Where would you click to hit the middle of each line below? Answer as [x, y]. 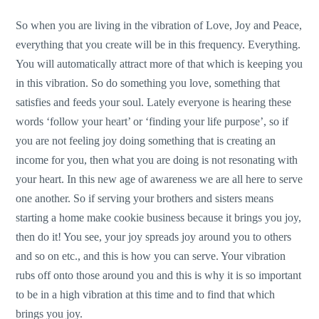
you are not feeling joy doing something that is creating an [146, 140]
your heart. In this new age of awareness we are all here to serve [159, 179]
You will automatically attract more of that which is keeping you [159, 63]
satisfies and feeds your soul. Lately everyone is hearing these [154, 102]
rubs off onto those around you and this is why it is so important [159, 275]
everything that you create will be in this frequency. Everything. [158, 44]
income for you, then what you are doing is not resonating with [157, 159]
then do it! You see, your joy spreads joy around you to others [154, 236]
